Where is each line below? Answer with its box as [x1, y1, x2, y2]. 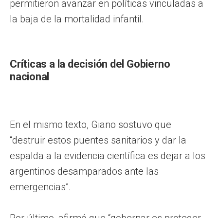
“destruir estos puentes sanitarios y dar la [10, 134, 186, 146]
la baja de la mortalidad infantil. [10, 13, 144, 25]
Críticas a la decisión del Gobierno [10, 57, 170, 70]
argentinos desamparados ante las [10, 165, 159, 177]
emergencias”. [10, 181, 71, 193]
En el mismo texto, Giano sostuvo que [10, 118, 171, 130]
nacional [10, 70, 50, 83]
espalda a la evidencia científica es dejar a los [10, 149, 205, 162]
